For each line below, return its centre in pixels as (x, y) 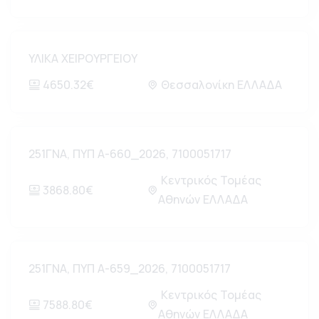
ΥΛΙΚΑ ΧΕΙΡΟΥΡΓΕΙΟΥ (83, 58)
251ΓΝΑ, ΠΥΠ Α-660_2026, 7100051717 (130, 154)
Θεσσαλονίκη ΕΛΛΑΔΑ (220, 85)
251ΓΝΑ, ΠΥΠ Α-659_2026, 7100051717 (130, 268)
